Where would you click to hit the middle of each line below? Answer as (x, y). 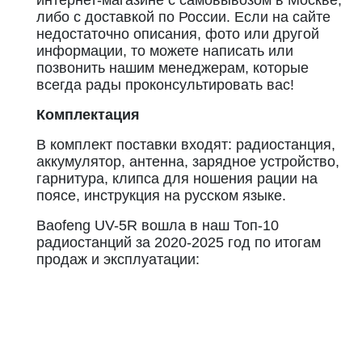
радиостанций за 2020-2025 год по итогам (179, 242)
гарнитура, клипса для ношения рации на (177, 179)
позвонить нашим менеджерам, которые (173, 68)
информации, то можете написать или (165, 51)
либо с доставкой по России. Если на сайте (183, 17)
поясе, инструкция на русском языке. (161, 196)
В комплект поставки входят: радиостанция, (186, 145)
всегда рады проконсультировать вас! (165, 85)
